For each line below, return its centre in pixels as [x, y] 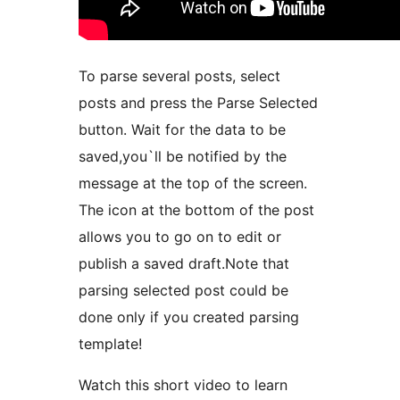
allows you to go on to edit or [180, 236]
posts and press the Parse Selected [198, 102]
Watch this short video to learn [183, 384]
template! [110, 343]
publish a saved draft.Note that [184, 263]
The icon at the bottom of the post [196, 209]
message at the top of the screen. [193, 183]
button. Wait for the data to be [182, 129]
